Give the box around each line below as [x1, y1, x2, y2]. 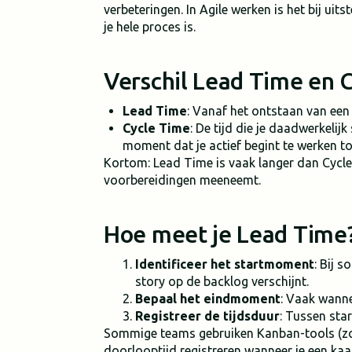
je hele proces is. [104, 20, 196, 34]
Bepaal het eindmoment [135, 291, 280, 306]
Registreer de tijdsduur [135, 309, 280, 323]
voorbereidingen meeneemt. [104, 173, 261, 187]
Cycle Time [123, 121, 190, 135]
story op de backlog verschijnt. [135, 274, 309, 288]
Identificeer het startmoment [135, 257, 314, 271]
